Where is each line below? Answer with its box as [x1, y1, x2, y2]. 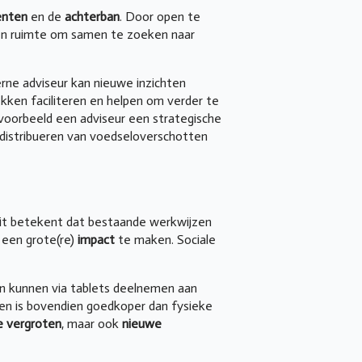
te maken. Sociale [118, 231, 216, 247]
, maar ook [61, 315, 122, 331]
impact [78, 231, 118, 247]
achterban [65, 8, 120, 24]
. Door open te [120, 8, 200, 24]
